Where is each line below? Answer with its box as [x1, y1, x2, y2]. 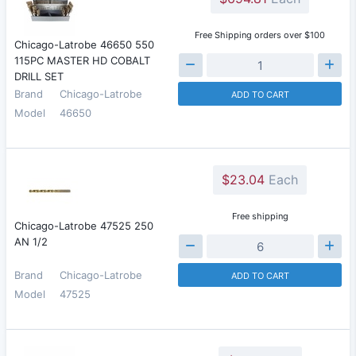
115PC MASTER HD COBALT [14, 54, 150, 67]
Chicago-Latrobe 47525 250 [14, 219, 153, 232]
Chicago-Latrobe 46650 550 [14, 38, 154, 51]
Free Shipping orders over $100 [195, 29, 325, 41]
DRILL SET [14, 70, 64, 83]
